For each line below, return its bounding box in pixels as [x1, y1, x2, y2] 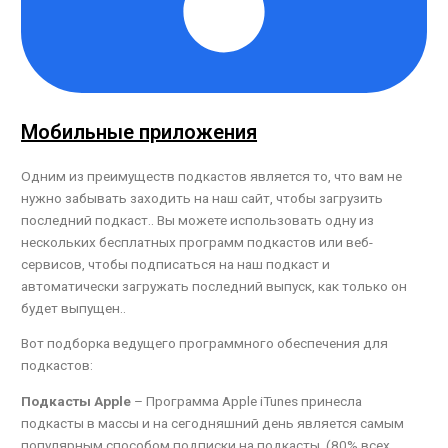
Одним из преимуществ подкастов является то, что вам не [21, 167, 403, 184]
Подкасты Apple [21, 393, 132, 409]
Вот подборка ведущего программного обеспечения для [21, 335, 389, 352]
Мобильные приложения [21, 119, 258, 144]
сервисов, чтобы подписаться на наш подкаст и [21, 255, 331, 272]
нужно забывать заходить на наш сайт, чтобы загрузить [21, 189, 384, 206]
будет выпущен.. [21, 299, 127, 316]
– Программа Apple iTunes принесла [131, 393, 363, 409]
